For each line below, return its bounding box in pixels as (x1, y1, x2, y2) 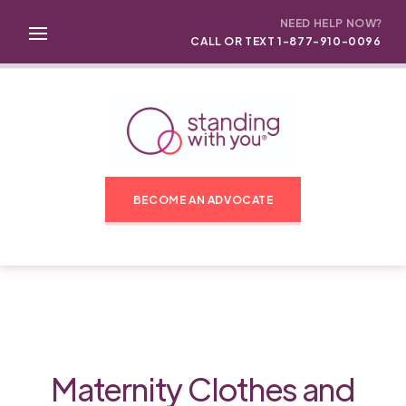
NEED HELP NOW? (279, 15, 382, 30)
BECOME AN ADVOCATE (132, 191, 274, 207)
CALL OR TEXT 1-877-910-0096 (190, 34, 382, 48)
